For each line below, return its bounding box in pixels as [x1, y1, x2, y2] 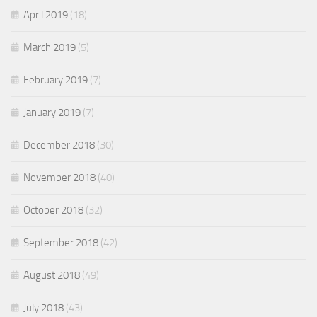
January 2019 [23, 106, 81, 120]
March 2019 [23, 41, 76, 54]
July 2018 [23, 301, 64, 315]
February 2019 [23, 74, 88, 87]
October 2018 [23, 204, 83, 217]
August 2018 [23, 269, 80, 282]
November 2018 [23, 171, 96, 185]
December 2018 [23, 139, 95, 152]
